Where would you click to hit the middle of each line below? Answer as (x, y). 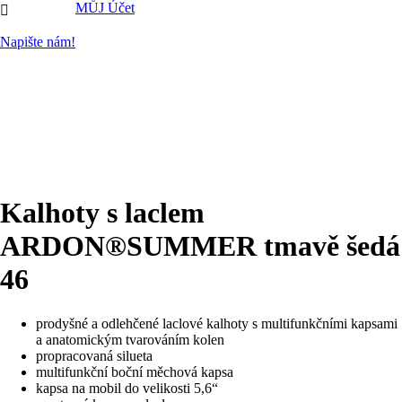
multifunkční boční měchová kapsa (135, 371)
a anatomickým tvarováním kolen (130, 339)
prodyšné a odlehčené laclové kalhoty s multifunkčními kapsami (217, 323)
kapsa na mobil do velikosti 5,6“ (127, 388)
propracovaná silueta (94, 355)
